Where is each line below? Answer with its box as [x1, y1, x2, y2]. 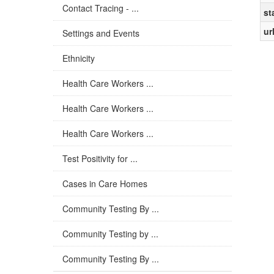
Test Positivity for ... [62, 152, 138, 165]
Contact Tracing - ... [62, 2, 139, 14]
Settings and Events [62, 27, 139, 39]
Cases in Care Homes [62, 177, 147, 190]
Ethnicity [62, 52, 95, 64]
